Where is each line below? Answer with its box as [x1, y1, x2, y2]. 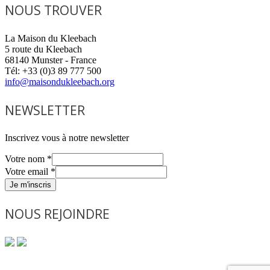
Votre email [5, 166, 51, 177]
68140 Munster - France [5, 54, 96, 65]
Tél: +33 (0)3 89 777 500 [5, 65, 101, 76]
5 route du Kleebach [5, 43, 82, 54]
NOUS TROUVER [5, 1, 102, 19]
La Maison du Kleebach [5, 33, 96, 43]
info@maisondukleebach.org [5, 76, 115, 87]
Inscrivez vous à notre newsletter [5, 133, 129, 143]
